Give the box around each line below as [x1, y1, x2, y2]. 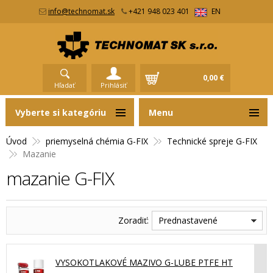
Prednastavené [158, 214, 218, 226]
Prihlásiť [100, 80, 127, 90]
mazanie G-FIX [6, 165, 114, 191]
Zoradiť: [118, 214, 149, 226]
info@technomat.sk [48, 6, 115, 16]
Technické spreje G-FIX [167, 135, 257, 147]
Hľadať [54, 80, 75, 90]
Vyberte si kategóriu [15, 106, 106, 118]
